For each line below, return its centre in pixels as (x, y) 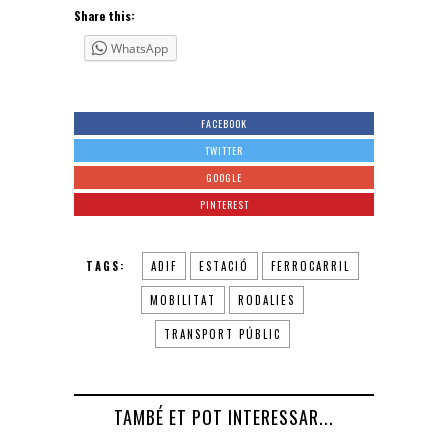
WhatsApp (139, 49)
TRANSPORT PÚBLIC (222, 334)
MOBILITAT (182, 300)
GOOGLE (224, 178)
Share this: (104, 16)
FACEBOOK (224, 124)
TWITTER (224, 151)
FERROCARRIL (310, 266)
